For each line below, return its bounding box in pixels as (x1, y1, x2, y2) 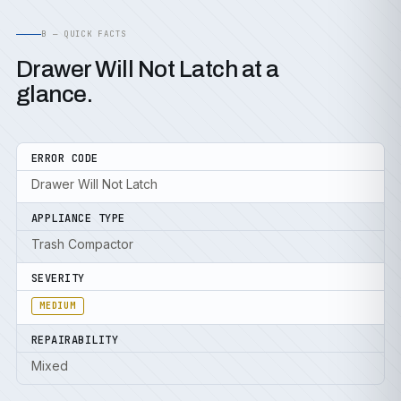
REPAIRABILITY (31, 333, 119, 347)
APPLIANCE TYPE (31, 211, 125, 226)
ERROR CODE (31, 151, 98, 166)
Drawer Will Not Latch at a (16, 56, 279, 81)
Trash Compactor (31, 236, 133, 252)
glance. (16, 81, 93, 107)
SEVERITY (31, 271, 85, 286)
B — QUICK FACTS (41, 29, 127, 39)
